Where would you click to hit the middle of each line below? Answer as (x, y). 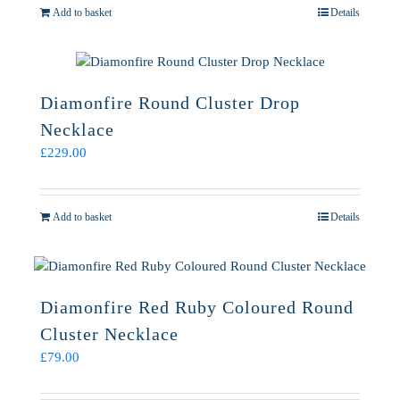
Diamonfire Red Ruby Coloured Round (197, 307)
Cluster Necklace (109, 334)
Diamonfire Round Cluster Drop (170, 103)
